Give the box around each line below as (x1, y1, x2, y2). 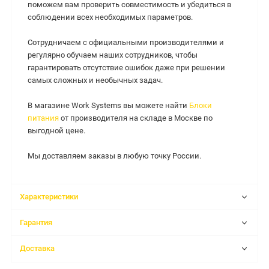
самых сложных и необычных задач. (28, 76, 163, 85)
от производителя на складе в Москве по (59, 113, 213, 123)
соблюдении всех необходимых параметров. (28, 13, 193, 22)
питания (28, 113, 59, 123)
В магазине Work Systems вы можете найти (28, 101, 189, 110)
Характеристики (20, 192, 79, 202)
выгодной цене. (28, 126, 85, 136)
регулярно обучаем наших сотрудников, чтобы (28, 50, 198, 60)
